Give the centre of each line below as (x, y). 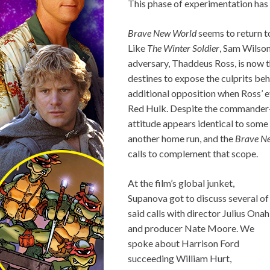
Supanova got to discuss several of (198, 198)
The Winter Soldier (183, 48)
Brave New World (162, 33)
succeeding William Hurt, (180, 258)
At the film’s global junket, (181, 183)
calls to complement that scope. (193, 153)
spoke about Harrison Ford (184, 243)
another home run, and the (181, 138)
